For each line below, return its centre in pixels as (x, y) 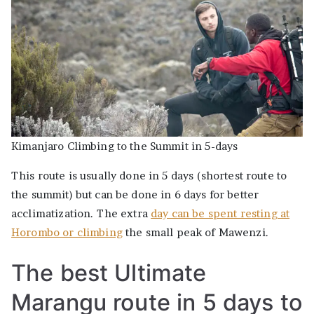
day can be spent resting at (220, 213)
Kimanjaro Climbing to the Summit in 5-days (125, 146)
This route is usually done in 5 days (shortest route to (149, 175)
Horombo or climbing (67, 232)
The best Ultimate (109, 273)
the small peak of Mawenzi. (195, 232)
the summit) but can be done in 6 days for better (135, 194)
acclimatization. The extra (81, 213)
